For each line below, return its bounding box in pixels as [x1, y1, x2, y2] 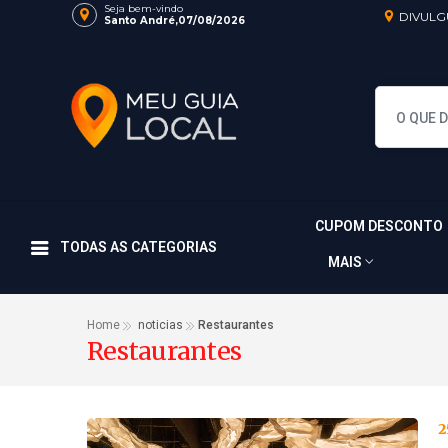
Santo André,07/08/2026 [104, 14, 245, 27]
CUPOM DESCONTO [315, 218, 443, 235]
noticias [138, 318, 183, 333]
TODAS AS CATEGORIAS [60, 239, 217, 256]
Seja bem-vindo [104, 2, 183, 15]
